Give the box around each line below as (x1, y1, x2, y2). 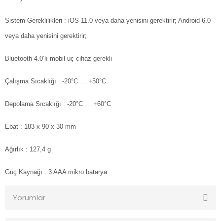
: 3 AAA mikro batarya (44, 168, 107, 176)
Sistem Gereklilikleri (5, 17, 62, 25)
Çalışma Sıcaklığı (5, 77, 56, 85)
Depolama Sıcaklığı (5, 100, 61, 108)
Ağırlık (5, 146, 24, 153)
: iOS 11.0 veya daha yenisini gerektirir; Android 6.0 (64, 17, 211, 25)
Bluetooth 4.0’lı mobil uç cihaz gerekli (5, 55, 112, 63)
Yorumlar (13, 192, 45, 203)
